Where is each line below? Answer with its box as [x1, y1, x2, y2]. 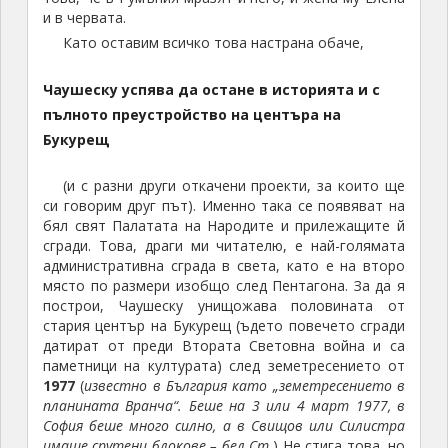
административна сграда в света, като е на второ [42, 256, 406, 276]
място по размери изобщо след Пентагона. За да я [42, 276, 406, 296]
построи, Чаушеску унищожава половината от [42, 296, 406, 316]
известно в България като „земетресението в [84, 376, 406, 396]
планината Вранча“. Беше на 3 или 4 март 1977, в [42, 396, 406, 416]
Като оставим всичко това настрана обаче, [62, 33, 364, 53]
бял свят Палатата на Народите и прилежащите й [42, 216, 406, 236]
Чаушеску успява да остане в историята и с [42, 80, 380, 100]
